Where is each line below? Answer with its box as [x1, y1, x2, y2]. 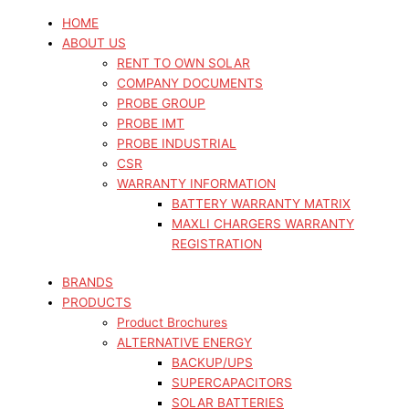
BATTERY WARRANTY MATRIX [172, 196, 351, 211]
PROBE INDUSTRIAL [117, 136, 236, 151]
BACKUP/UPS [172, 355, 253, 370]
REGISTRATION [172, 236, 262, 251]
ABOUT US [62, 36, 126, 50]
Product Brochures [117, 315, 227, 330]
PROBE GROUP [117, 96, 205, 110]
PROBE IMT [117, 116, 184, 131]
